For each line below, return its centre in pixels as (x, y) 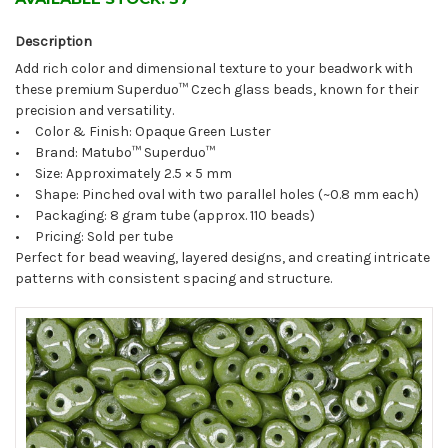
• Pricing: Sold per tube (94, 237)
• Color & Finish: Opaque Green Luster (143, 132)
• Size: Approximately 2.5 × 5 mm (123, 174)
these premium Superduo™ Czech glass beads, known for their (217, 90)
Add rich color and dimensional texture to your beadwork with (214, 69)
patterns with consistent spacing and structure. (173, 279)
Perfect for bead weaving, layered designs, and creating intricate (222, 258)
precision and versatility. (94, 111)
